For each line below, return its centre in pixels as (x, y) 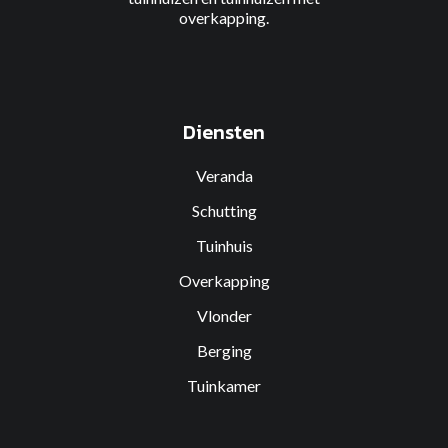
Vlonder (224, 315)
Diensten (224, 132)
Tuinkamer (224, 385)
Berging (224, 350)
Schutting (224, 210)
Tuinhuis (224, 245)
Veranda (224, 175)
